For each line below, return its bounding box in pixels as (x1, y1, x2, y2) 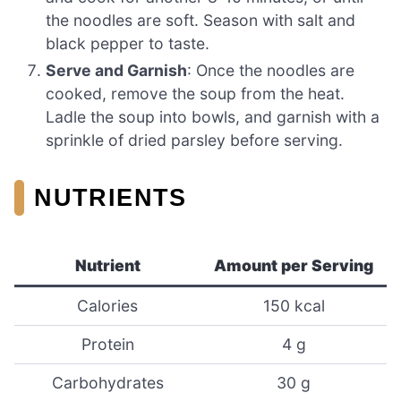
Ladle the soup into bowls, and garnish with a (46, 107, 380, 126)
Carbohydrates (51, 373, 164, 393)
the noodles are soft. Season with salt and (46, 10, 356, 30)
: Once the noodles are (187, 60, 355, 80)
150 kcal (262, 296, 325, 316)
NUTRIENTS (34, 183, 187, 211)
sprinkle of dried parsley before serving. (46, 130, 344, 149)
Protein (81, 335, 134, 354)
